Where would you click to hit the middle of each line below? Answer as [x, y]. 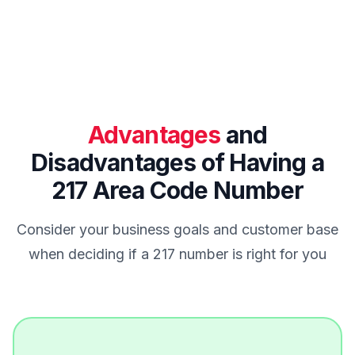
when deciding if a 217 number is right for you [177, 254]
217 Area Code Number [177, 191]
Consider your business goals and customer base [177, 230]
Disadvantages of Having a [177, 163]
